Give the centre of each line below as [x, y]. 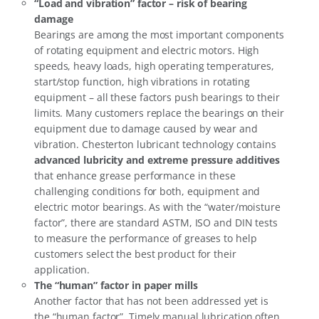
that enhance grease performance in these [135, 175]
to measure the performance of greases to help [146, 238]
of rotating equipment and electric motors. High [147, 50]
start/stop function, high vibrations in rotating [142, 81]
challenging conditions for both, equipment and [147, 191]
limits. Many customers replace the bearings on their [159, 113]
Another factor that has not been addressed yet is [152, 300]
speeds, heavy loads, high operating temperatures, [155, 66]
